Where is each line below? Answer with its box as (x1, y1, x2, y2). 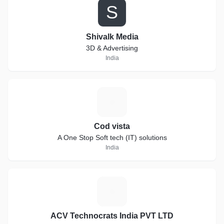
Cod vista (94, 122, 130, 130)
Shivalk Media (85, 32, 138, 41)
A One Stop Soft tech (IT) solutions (57, 133, 167, 141)
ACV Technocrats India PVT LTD (50, 211, 173, 220)
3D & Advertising (85, 44, 138, 52)
